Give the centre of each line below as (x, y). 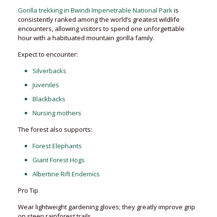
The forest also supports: (55, 129)
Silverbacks (49, 71)
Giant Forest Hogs (58, 160)
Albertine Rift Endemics (66, 174)
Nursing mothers (57, 113)
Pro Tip (28, 190)
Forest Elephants (57, 146)
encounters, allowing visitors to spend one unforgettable (101, 29)
